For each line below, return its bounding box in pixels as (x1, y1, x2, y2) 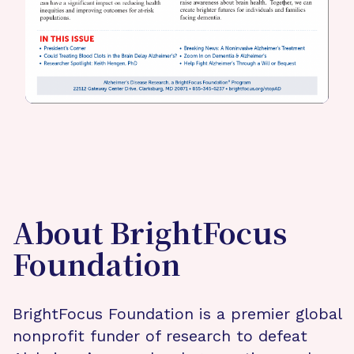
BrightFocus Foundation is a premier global (13, 304, 341, 324)
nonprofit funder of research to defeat (13, 326, 307, 346)
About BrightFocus (13, 220, 287, 253)
